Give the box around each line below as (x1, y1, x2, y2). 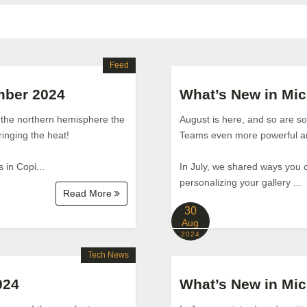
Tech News (88, 250, 130, 260)
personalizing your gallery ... (179, 177, 302, 188)
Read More (63, 188, 115, 199)
